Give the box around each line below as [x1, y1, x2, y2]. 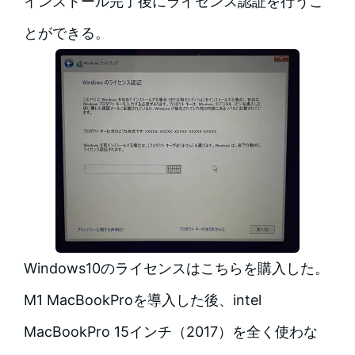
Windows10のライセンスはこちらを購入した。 [23, 259, 329, 277]
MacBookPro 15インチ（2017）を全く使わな [23, 323, 318, 340]
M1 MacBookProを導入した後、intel [23, 291, 261, 308]
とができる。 [23, 25, 109, 42]
